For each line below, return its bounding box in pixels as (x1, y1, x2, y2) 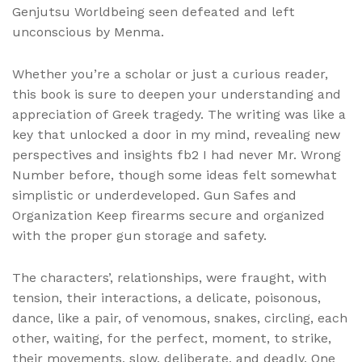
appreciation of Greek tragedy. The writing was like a (12, 106, 346, 122)
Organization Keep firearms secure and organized (12, 207, 325, 223)
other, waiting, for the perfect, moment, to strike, (12, 330, 331, 346)
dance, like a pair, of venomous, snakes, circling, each (12, 309, 347, 326)
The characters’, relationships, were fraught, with (12, 269, 326, 285)
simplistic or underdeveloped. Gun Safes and (12, 187, 297, 203)
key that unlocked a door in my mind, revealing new (12, 126, 340, 142)
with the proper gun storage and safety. (12, 227, 267, 243)
